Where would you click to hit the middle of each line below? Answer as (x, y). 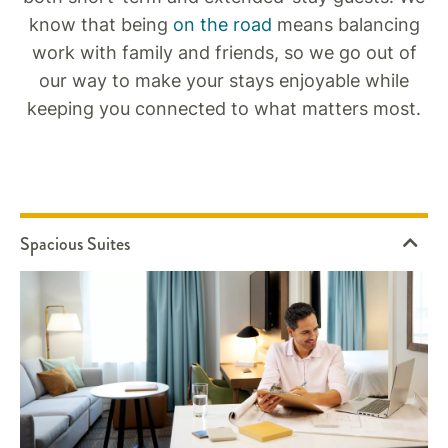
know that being (100, 24)
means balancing (345, 24)
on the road (222, 24)
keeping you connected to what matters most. (224, 108)
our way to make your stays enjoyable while (224, 80)
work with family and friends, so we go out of (224, 52)
